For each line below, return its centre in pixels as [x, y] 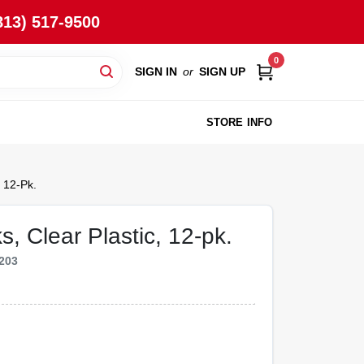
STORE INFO [239, 122]
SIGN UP [222, 71]
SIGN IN [156, 71]
